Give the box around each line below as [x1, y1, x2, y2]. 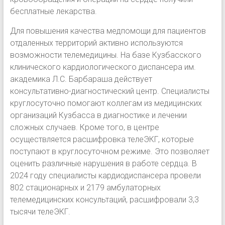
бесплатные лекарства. [10, 6, 97, 16]
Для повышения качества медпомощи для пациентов [10, 26, 206, 36]
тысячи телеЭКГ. [10, 206, 70, 216]
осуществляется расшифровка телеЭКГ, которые [10, 134, 194, 144]
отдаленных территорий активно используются [10, 38, 183, 48]
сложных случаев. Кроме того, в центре [10, 122, 159, 132]
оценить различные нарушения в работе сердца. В [10, 158, 197, 168]
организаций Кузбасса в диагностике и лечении [10, 110, 187, 120]
